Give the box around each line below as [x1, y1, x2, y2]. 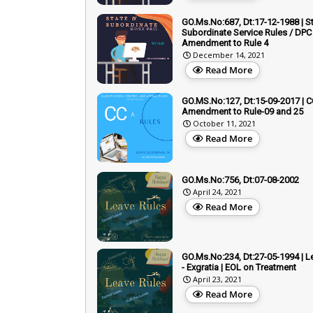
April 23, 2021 [193, 273, 242, 284]
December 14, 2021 [193, 49, 265, 60]
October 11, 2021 [193, 117, 256, 129]
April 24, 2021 [193, 186, 242, 197]
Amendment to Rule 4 [182, 37, 268, 48]
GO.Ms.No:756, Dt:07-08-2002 [182, 174, 299, 185]
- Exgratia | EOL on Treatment [182, 261, 296, 272]
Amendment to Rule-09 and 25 [182, 105, 303, 117]
